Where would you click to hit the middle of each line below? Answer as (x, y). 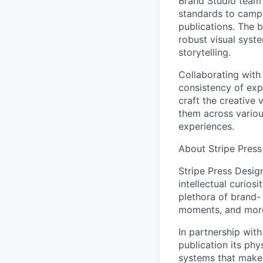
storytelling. (205, 52)
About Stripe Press (220, 149)
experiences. (206, 126)
